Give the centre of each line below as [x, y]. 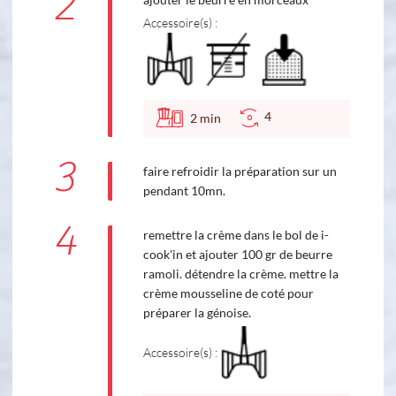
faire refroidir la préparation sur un [240, 171]
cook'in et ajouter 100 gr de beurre [237, 254]
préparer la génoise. [197, 312]
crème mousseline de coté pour [228, 293]
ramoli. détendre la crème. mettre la [240, 273]
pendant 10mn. [184, 190]
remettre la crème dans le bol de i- [236, 234]
